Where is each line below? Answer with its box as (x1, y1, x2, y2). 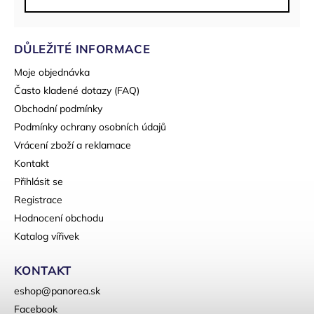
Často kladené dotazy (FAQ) (14, 84, 139, 97)
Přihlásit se (14, 175, 63, 189)
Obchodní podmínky (14, 102, 102, 116)
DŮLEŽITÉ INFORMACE (14, 41, 151, 57)
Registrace (14, 193, 62, 207)
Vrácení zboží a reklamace (14, 139, 131, 152)
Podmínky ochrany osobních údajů (14, 121, 166, 134)
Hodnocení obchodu (14, 212, 104, 225)
